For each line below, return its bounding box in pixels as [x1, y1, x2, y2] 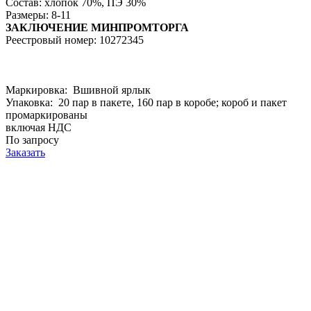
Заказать [6, 146, 45, 158]
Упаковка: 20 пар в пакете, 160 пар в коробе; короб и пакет [6, 96, 287, 108]
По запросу [6, 133, 59, 146]
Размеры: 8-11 [6, 8, 71, 21]
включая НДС [6, 121, 72, 133]
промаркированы [6, 108, 87, 121]
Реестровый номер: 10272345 [6, 33, 144, 46]
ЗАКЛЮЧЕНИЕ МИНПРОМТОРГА [6, 21, 189, 33]
